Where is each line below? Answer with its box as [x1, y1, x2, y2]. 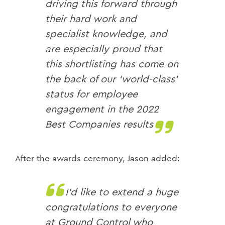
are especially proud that [45, 44, 162, 54]
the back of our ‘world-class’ [45, 74, 178, 84]
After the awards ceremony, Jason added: [15, 154, 180, 163]
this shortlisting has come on [45, 59, 178, 69]
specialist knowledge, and [45, 29, 167, 39]
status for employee [45, 89, 138, 99]
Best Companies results [45, 119, 153, 130]
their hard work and [45, 14, 137, 24]
